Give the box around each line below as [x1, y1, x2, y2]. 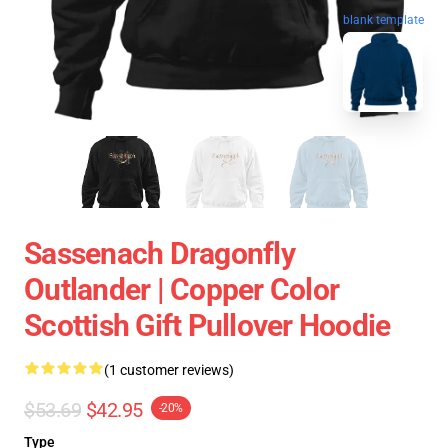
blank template [343, 16, 424, 31]
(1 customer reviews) [104, 362, 234, 378]
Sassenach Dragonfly [24, 236, 295, 271]
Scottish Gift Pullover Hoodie [24, 308, 391, 343]
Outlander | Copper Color [24, 272, 339, 307]
